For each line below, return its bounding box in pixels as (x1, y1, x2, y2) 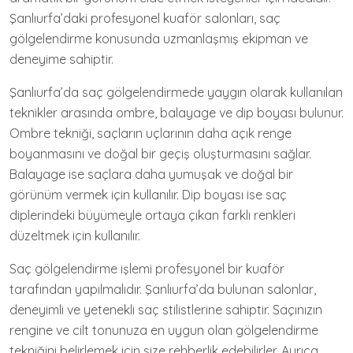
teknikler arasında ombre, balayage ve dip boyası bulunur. (9, 105, 344, 121)
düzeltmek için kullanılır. (9, 228, 140, 244)
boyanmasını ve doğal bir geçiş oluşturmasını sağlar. (9, 146, 311, 162)
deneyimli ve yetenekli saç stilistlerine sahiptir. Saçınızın (9, 302, 322, 318)
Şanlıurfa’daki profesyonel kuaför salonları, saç (9, 10, 281, 27)
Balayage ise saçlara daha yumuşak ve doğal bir (9, 166, 293, 183)
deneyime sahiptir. (9, 51, 113, 68)
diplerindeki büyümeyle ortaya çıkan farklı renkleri (9, 207, 295, 224)
